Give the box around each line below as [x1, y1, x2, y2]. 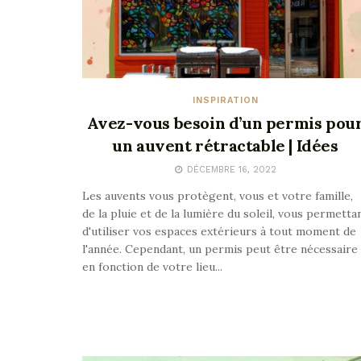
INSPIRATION [192, 94, 259, 106]
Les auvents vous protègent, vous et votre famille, [82, 188, 353, 203]
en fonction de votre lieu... [82, 259, 222, 274]
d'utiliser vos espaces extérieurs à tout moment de [82, 223, 356, 239]
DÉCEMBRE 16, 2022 [183, 164, 276, 175]
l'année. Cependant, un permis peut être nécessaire [82, 241, 358, 256]
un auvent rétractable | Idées [112, 135, 338, 156]
